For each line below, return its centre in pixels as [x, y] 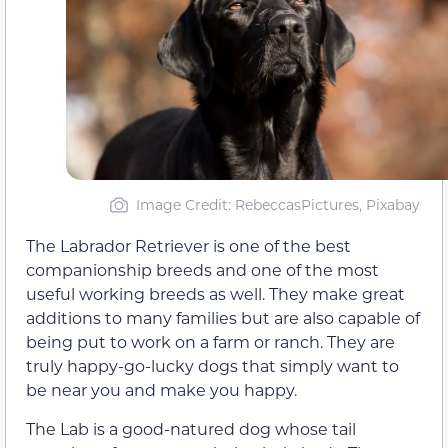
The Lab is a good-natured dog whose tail [191, 428]
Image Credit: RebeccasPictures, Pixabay [277, 205]
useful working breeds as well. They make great [215, 294]
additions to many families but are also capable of [223, 318]
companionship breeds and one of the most [202, 270]
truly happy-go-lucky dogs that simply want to [212, 366]
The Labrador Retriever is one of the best [188, 246]
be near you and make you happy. [161, 390]
